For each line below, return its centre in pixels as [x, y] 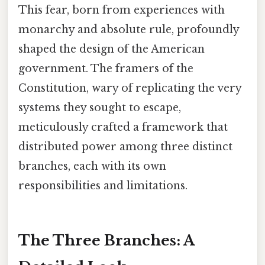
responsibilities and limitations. [103, 185]
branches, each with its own [92, 166]
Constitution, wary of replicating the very [130, 88]
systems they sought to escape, [100, 107]
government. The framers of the [106, 68]
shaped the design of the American [112, 49]
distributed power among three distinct [125, 146]
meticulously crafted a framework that [123, 127]
